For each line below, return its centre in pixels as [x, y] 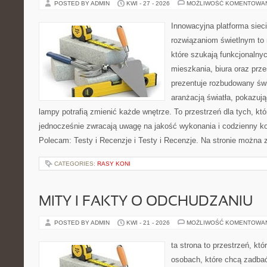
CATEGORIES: [76, 164]
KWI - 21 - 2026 [148, 223]
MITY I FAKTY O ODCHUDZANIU [146, 202]
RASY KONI [114, 164]
